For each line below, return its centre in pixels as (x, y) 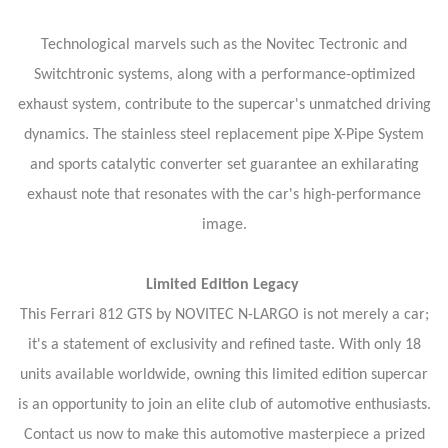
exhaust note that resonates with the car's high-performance (224, 195)
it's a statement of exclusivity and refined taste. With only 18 (224, 345)
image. (224, 225)
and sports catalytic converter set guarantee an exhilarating (224, 165)
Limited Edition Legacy (222, 285)
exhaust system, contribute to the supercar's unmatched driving (224, 105)
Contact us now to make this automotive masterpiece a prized (224, 435)
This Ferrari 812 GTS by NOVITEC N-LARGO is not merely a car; (224, 315)
